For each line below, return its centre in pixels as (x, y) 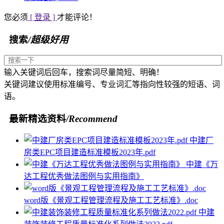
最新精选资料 (35, 118)
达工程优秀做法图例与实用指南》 (84, 176)
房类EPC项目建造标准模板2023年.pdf (90, 152)
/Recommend (92, 118)
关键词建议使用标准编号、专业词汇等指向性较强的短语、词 (112, 84)
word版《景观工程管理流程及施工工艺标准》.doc (111, 200)
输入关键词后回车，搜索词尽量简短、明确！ (84, 72)
